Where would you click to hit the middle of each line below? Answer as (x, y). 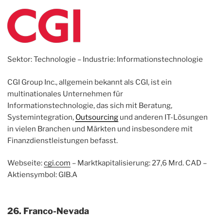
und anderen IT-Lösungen (163, 117)
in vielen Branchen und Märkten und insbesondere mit (100, 129)
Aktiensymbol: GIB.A (42, 175)
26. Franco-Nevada (48, 211)
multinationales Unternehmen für (65, 94)
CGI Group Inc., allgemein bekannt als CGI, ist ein (90, 82)
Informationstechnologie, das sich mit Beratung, (90, 105)
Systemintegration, (41, 117)
